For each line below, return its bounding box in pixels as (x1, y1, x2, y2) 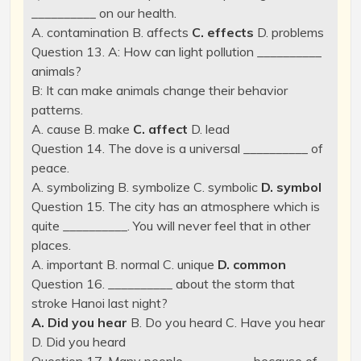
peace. (31, 160, 69, 176)
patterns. (31, 102, 83, 118)
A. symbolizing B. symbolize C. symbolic (31, 179, 261, 196)
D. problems (256, 24, 324, 41)
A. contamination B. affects (31, 24, 189, 41)
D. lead (190, 121, 230, 138)
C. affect (129, 121, 191, 138)
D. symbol (260, 179, 322, 196)
